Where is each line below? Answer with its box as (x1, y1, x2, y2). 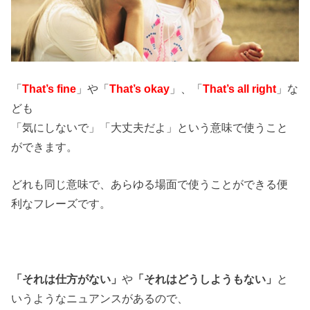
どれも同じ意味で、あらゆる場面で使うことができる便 (11, 178, 289, 191)
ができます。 (11, 140, 78, 154)
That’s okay (109, 82, 170, 95)
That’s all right (203, 82, 277, 95)
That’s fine (22, 82, 77, 95)
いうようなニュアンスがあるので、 (11, 292, 189, 305)
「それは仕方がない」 (11, 273, 122, 286)
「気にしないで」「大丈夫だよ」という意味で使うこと (11, 121, 289, 134)
